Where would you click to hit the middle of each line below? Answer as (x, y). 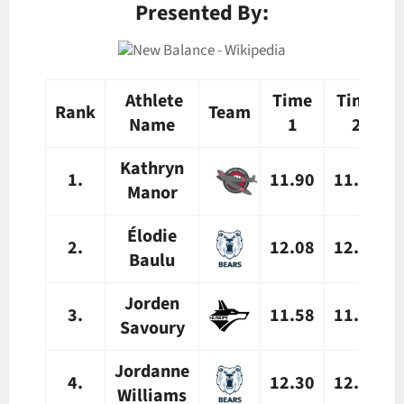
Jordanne (152, 371)
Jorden (152, 303)
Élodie (152, 236)
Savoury (152, 328)
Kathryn (152, 168)
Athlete (154, 101)
